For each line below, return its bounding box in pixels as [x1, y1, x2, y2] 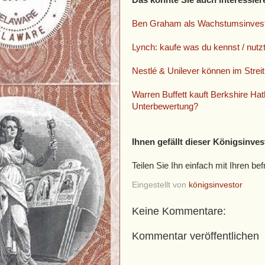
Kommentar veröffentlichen [132, 230, 259, 242]
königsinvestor [189, 180, 243, 189]
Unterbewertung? [132, 101, 198, 111]
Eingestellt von [132, 180, 189, 189]
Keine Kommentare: [132, 205, 226, 218]
